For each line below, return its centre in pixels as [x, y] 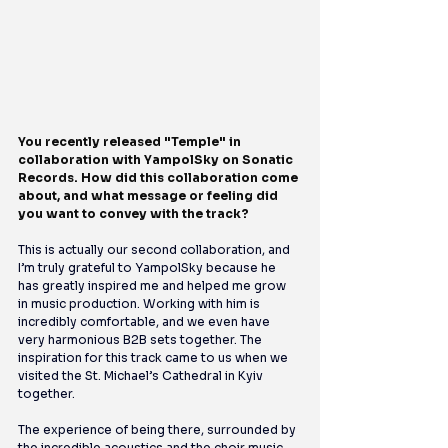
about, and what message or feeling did [149, 196]
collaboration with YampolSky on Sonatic [157, 160]
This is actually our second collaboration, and [155, 250]
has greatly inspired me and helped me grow [153, 286]
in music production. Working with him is [140, 304]
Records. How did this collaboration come [159, 178]
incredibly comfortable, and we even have [145, 322]
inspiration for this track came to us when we [154, 358]
